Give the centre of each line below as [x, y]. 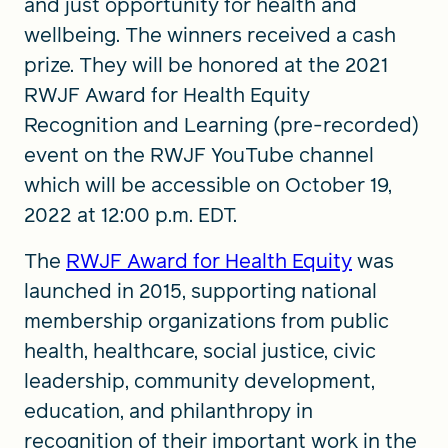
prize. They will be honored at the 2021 [206, 65]
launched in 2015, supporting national [200, 291]
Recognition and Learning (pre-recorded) [221, 125]
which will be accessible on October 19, [208, 185]
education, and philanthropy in [168, 411]
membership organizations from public [206, 321]
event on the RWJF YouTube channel [199, 155]
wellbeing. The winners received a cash [210, 35]
